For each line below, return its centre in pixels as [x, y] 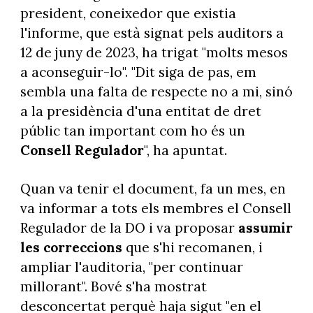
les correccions [71, 247]
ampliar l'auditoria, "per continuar [131, 267]
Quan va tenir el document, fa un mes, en [153, 188]
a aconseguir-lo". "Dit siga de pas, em [138, 72]
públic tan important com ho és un [132, 131]
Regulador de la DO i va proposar [129, 227]
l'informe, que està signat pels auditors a [152, 33]
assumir [265, 227]
